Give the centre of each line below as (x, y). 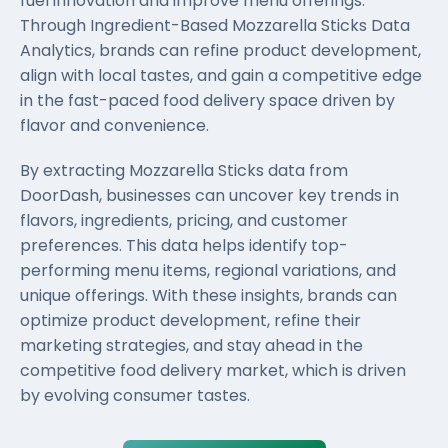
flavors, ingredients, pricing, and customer (184, 221)
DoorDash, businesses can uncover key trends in (209, 196)
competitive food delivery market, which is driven (213, 371)
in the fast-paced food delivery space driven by (207, 101)
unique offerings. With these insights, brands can (208, 296)
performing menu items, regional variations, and (208, 271)
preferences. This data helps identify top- (184, 246)
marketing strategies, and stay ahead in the (191, 346)
